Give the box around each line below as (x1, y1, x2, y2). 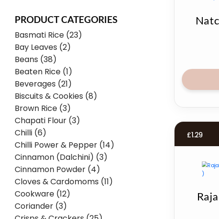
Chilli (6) (15, 127, 46, 138)
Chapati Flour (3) (15, 115, 80, 126)
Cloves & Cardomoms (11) (15, 176, 113, 187)
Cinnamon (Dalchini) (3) (15, 152, 108, 163)
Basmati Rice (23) (15, 29, 82, 41)
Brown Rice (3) (15, 103, 71, 114)
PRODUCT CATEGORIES (15, 16, 117, 25)
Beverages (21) (15, 78, 72, 89)
